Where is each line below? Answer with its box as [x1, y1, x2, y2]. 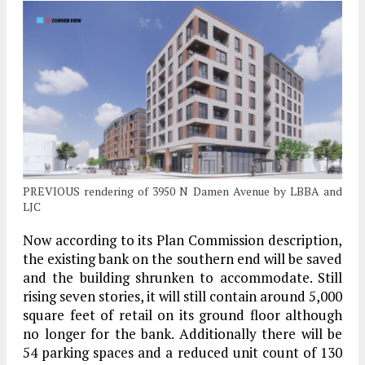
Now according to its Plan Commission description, [23, 231, 342, 250]
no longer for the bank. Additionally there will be [23, 324, 342, 344]
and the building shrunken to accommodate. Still [23, 268, 342, 288]
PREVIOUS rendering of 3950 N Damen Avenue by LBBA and [23, 183, 342, 200]
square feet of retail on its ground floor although [23, 306, 342, 325]
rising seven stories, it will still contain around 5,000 [23, 287, 342, 306]
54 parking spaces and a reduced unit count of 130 [23, 343, 342, 363]
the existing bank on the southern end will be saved [23, 249, 342, 269]
